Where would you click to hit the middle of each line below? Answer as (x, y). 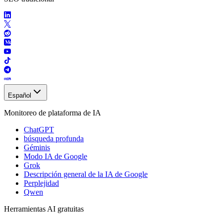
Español (20, 95)
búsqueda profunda (54, 138)
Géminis (37, 147)
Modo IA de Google (55, 156)
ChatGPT (39, 129)
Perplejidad (41, 183)
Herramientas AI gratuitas (44, 209)
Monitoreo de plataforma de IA (53, 112)
